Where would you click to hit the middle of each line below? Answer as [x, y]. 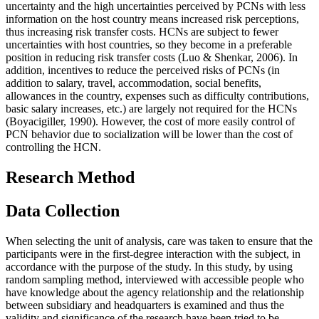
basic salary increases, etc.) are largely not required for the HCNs [151, 109]
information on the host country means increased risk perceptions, [152, 19]
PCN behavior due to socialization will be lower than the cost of [149, 135]
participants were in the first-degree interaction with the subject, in [153, 254]
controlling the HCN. [53, 147]
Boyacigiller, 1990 [51, 122]
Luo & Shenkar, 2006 [230, 58]
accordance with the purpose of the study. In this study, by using [149, 267]
